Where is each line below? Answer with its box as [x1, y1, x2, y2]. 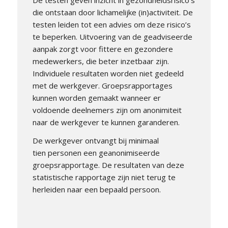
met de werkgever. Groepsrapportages [32, 80, 173, 91]
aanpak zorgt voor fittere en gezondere [32, 43, 173, 54]
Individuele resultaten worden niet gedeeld [32, 68, 184, 78]
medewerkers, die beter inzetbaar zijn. [32, 55, 169, 66]
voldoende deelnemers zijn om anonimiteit [32, 104, 182, 115]
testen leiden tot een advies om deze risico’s [32, 19, 191, 30]
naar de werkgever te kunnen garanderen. [32, 117, 180, 127]
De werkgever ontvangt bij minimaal [32, 135, 159, 146]
